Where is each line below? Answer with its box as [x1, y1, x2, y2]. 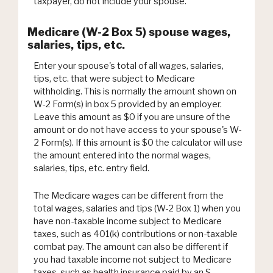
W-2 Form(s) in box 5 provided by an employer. [34, 98, 222, 110]
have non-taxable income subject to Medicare [34, 216, 222, 227]
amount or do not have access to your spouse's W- [34, 124, 241, 135]
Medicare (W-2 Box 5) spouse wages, [27, 25, 230, 38]
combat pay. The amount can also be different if [34, 241, 228, 253]
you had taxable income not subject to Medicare [34, 254, 232, 266]
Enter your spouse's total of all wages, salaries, [34, 60, 224, 71]
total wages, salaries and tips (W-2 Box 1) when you [34, 203, 241, 214]
